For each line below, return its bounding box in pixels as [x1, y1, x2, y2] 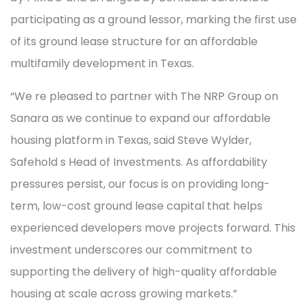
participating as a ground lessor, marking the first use [10, 12, 297, 27]
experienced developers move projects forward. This [10, 220, 295, 236]
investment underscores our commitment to [10, 242, 252, 258]
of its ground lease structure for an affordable [10, 34, 258, 49]
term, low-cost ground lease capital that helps [10, 198, 262, 214]
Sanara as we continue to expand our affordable [10, 110, 271, 126]
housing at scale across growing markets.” [10, 286, 237, 302]
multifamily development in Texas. [10, 56, 194, 71]
